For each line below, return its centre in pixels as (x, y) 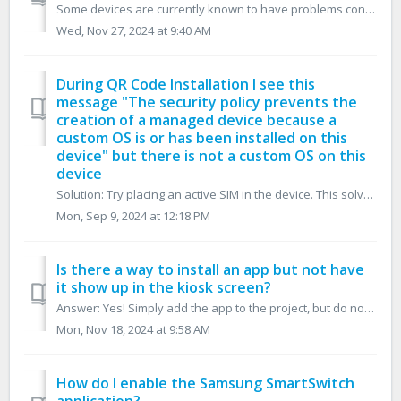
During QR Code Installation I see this (186, 85)
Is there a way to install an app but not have (210, 270)
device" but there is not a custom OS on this (211, 156)
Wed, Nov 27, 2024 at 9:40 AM (134, 31)
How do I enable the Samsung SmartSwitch (205, 384)
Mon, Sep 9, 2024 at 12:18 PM (133, 216)
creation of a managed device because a (196, 120)
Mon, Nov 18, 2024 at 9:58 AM (133, 330)
